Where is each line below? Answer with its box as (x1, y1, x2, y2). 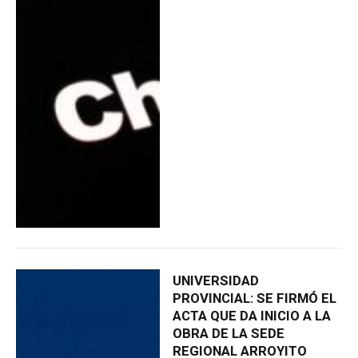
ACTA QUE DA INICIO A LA (172, 308, 331, 324)
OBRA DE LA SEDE (172, 325, 284, 342)
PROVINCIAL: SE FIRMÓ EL (172, 290, 336, 307)
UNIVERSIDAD (172, 272, 259, 289)
